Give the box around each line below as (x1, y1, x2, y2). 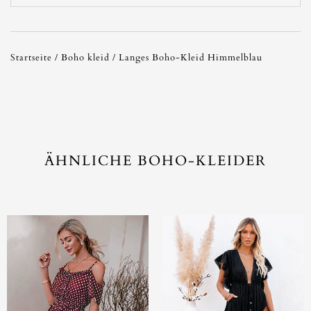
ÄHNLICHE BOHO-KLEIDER (44, 151, 267, 170)
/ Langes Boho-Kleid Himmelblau (110, 51, 262, 64)
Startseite (10, 51, 52, 64)
